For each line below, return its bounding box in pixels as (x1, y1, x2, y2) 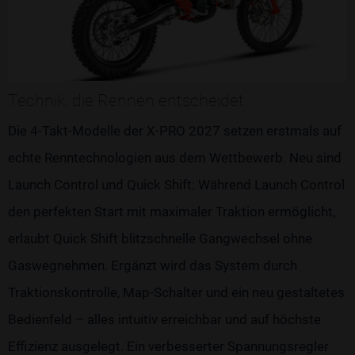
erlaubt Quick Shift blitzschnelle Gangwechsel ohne (8, 231, 312, 247)
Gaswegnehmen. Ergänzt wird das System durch (8, 258, 297, 274)
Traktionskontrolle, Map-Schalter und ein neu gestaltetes (8, 284, 345, 301)
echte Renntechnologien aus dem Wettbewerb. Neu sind (8, 150, 342, 166)
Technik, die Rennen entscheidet (8, 91, 244, 111)
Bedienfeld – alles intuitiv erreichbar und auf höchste (8, 311, 321, 328)
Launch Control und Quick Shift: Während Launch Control (8, 177, 345, 193)
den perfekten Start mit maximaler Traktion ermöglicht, (8, 204, 335, 220)
